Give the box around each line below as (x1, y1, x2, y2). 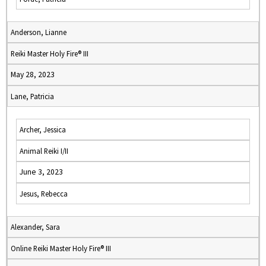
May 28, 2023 (11, 69, 55, 80)
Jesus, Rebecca (20, 189, 68, 198)
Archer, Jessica (20, 125, 66, 134)
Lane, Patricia (11, 91, 54, 101)
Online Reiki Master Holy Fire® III (11, 243, 111, 253)
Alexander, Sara (11, 222, 60, 232)
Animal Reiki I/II (20, 146, 68, 156)
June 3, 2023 (20, 167, 63, 177)
